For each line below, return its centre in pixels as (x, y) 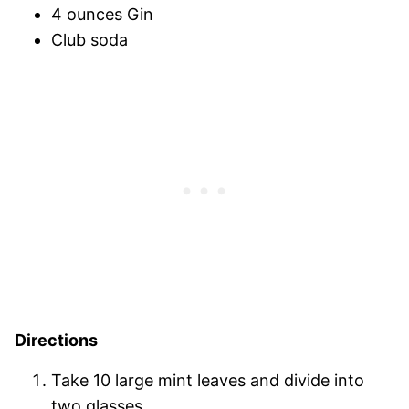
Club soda (89, 40)
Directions (56, 341)
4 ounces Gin (102, 15)
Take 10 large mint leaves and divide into (208, 381)
